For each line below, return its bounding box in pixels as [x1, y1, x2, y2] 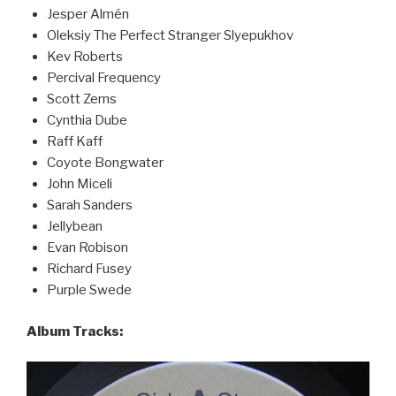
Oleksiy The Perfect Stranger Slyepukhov [46, 27, 293, 44]
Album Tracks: [27, 323, 123, 339]
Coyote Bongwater [46, 155, 164, 171]
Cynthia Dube [46, 112, 127, 129]
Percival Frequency [46, 70, 161, 87]
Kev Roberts [46, 49, 123, 65]
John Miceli [46, 176, 112, 193]
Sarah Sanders [46, 197, 133, 214]
